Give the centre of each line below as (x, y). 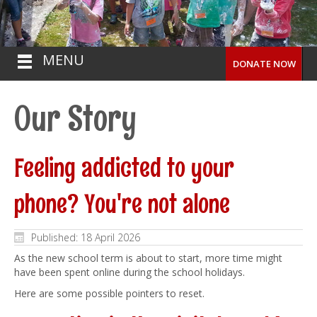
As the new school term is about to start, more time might (148, 258)
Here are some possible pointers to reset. (109, 294)
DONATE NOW (264, 64)
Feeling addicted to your (124, 168)
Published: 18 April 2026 (86, 238)
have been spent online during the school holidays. (129, 272)
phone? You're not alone (122, 204)
